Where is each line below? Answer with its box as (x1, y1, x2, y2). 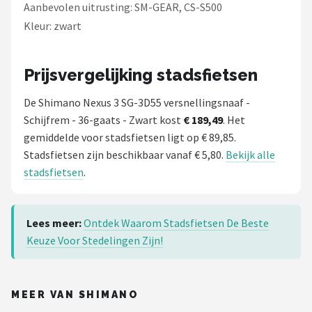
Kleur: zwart (24, 19, 81, 33)
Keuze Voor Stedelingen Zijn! (26, 233, 163, 248)
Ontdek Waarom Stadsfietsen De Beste (84, 216, 269, 231)
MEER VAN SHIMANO (11, 289, 139, 301)
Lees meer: (26, 216, 81, 231)
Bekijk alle (226, 148, 275, 162)
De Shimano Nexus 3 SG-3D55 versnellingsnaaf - (24, 95, 250, 110)
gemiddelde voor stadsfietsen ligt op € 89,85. (24, 130, 236, 145)
